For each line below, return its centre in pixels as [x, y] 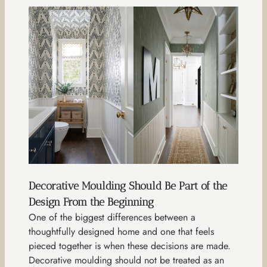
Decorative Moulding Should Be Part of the [128, 186]
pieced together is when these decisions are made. [130, 246]
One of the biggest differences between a [112, 218]
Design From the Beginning [91, 202]
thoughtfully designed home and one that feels [121, 232]
